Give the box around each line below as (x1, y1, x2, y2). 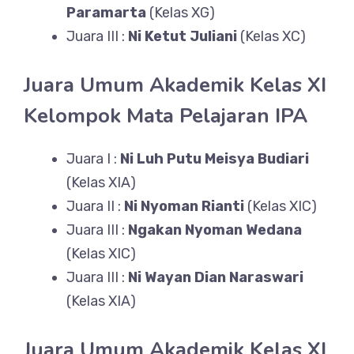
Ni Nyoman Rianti (124, 198, 244, 215)
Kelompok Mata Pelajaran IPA (24, 102, 307, 130)
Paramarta (66, 4, 146, 21)
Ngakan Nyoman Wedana (128, 221, 302, 239)
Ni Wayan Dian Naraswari (128, 269, 303, 286)
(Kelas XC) (237, 28, 306, 45)
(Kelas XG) (146, 4, 215, 21)
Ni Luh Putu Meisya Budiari (120, 150, 309, 168)
